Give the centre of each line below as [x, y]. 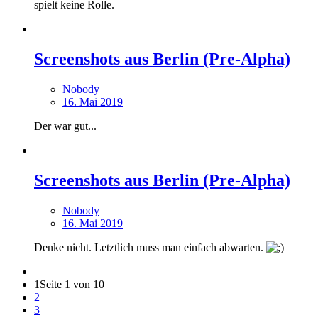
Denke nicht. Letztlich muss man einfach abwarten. [150, 248]
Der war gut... [65, 126]
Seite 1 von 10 [72, 285]
